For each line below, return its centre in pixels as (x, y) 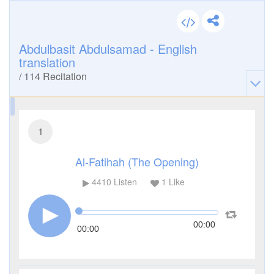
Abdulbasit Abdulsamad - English (108, 49)
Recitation (64, 76)
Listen (124, 182)
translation (47, 62)
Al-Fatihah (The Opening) (137, 161)
